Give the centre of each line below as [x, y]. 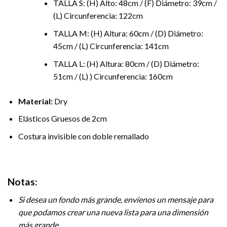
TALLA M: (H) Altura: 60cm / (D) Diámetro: [128, 33]
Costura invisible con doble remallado [83, 136]
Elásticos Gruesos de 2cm [62, 119]
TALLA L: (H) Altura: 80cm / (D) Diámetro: [126, 63]
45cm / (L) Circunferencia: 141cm [111, 46]
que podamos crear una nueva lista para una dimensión [113, 212]
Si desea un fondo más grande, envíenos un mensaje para [116, 199]
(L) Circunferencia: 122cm [98, 16]
